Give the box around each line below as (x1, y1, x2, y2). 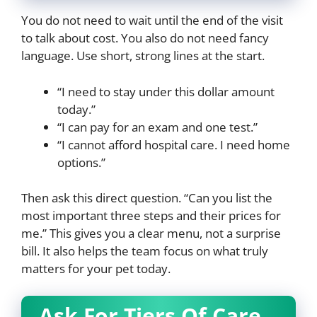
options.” (57, 154, 105, 171)
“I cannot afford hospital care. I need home (57, 136, 290, 153)
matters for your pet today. (21, 260, 171, 277)
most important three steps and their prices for (21, 207, 281, 224)
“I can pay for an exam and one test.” (57, 118, 258, 135)
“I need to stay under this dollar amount (57, 83, 275, 100)
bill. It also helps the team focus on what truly (21, 243, 268, 260)
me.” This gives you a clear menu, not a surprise (21, 225, 281, 242)
